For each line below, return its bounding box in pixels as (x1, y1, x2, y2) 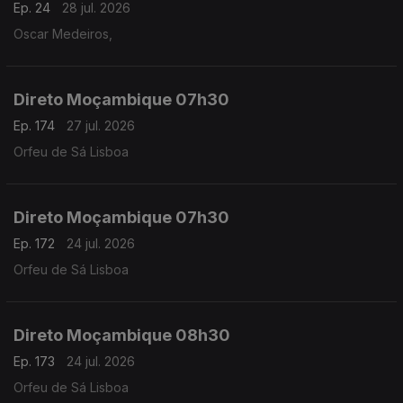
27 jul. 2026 (67, 118, 135, 133)
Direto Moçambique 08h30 (13, 326, 230, 345)
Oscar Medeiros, (13, 26, 112, 41)
